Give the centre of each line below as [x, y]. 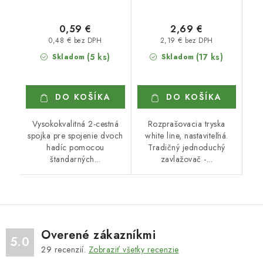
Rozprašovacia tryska [186, 124]
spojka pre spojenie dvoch [75, 136]
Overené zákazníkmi [98, 235]
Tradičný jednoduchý [187, 147]
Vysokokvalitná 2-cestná [75, 124]
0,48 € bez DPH [75, 41]
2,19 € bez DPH [186, 41]
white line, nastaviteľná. [187, 136]
